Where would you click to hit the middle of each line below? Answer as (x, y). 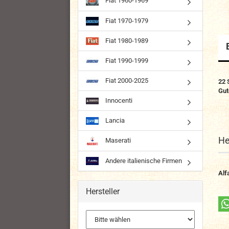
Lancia (114, 121)
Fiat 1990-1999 (126, 61)
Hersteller (103, 191)
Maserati (117, 141)
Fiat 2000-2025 (126, 81)
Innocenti (118, 101)
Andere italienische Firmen (143, 161)
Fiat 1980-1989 (126, 41)
